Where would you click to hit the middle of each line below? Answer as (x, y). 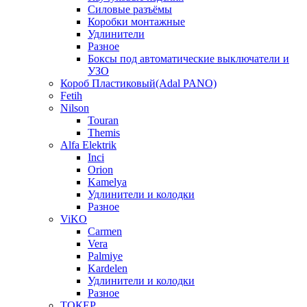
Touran (103, 121)
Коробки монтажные (136, 22)
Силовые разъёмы (130, 10)
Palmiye (105, 256)
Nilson (75, 108)
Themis (104, 133)
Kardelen (108, 269)
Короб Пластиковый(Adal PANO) (138, 84)
